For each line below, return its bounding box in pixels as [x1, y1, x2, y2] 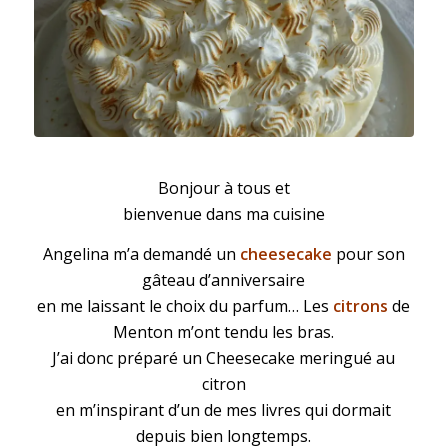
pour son [331, 242, 405, 265]
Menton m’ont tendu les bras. [113, 320, 335, 343]
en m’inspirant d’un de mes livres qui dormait [56, 398, 392, 421]
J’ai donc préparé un [52, 346, 207, 369]
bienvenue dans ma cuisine [122, 203, 325, 226]
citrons [333, 294, 389, 317]
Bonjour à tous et [157, 177, 290, 200]
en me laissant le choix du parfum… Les [37, 294, 334, 317]
